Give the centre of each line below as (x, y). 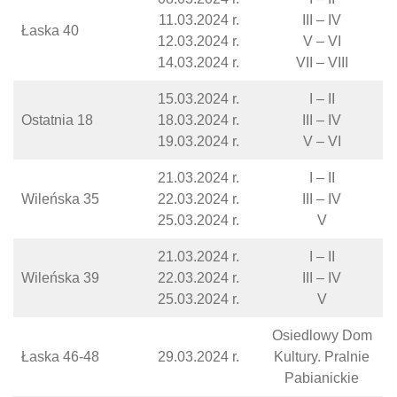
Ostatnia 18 (57, 120)
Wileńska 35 (60, 199)
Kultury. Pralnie (322, 357)
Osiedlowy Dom (322, 335)
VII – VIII (322, 62)
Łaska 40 (50, 31)
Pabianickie (322, 378)
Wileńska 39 (60, 278)
